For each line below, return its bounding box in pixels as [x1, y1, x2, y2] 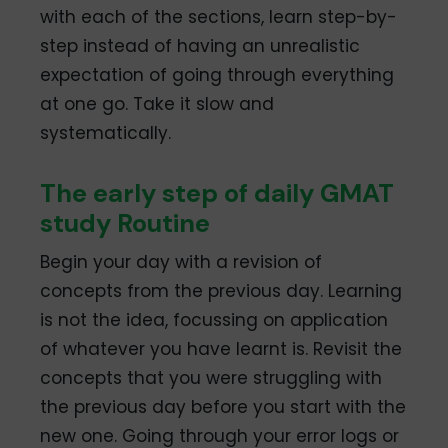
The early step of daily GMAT [40, 175, 395, 210]
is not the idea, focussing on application [40, 307, 389, 332]
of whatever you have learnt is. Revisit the [40, 336, 403, 361]
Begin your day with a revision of [40, 249, 323, 274]
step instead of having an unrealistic [40, 33, 361, 58]
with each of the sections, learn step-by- [40, 4, 398, 29]
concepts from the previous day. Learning [40, 278, 403, 303]
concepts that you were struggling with [40, 365, 383, 390]
